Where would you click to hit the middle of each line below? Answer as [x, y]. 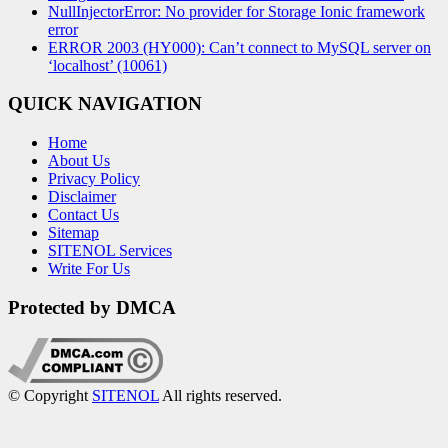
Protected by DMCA [92, 307]
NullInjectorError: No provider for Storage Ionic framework [236, 11]
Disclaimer [82, 197]
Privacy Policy [94, 179]
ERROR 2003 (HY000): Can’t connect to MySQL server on [239, 47]
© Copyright [50, 395]
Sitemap [73, 233]
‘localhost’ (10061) [107, 65]
